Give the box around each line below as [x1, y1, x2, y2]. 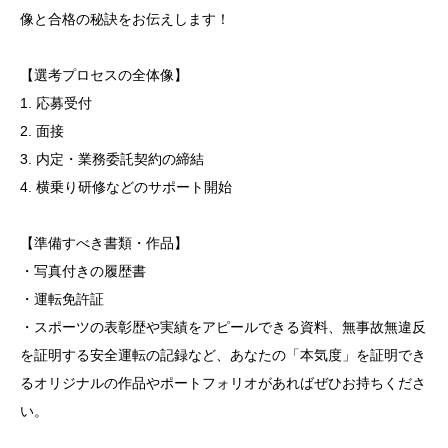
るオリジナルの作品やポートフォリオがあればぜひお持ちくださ [20, 375, 426, 392]
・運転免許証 [20, 291, 104, 308]
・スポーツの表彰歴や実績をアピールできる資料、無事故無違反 [20, 319, 426, 336]
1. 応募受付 [20, 95, 92, 112]
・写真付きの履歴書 [20, 263, 146, 280]
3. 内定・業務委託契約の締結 [20, 151, 204, 168]
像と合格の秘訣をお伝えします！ [20, 11, 230, 28]
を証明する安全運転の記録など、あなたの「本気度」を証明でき [20, 347, 426, 364]
